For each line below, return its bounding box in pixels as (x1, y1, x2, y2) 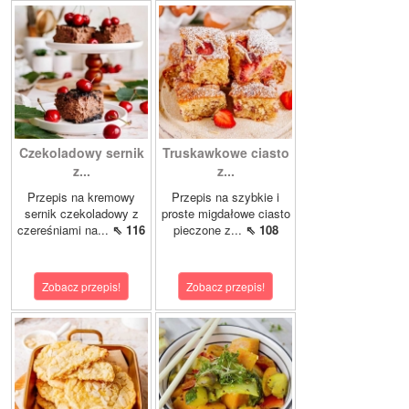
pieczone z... (173, 221, 246, 238)
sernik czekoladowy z (24, 204, 139, 222)
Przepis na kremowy (27, 188, 135, 205)
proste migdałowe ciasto (161, 204, 290, 222)
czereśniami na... (17, 221, 112, 238)
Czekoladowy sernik (18, 143, 144, 162)
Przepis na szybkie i (172, 188, 279, 205)
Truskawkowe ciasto (162, 143, 289, 162)
